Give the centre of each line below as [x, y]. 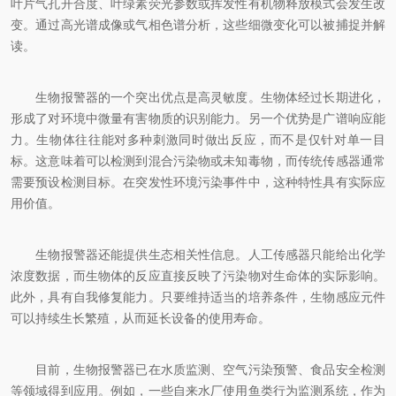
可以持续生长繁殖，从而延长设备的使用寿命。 [141, 318]
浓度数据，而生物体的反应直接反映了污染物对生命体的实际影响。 [198, 276]
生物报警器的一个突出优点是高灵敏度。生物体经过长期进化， [198, 97]
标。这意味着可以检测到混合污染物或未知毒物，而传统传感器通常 [198, 161]
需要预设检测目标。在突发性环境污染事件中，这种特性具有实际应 [198, 182]
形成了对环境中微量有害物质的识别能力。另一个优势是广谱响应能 [198, 118]
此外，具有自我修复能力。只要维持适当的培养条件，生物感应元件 [198, 297]
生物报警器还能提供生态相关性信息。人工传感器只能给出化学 [198, 255]
